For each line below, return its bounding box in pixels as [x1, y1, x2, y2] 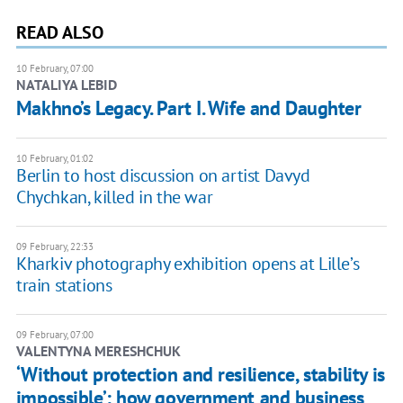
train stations [15, 273, 112, 298]
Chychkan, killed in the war [15, 185, 213, 210]
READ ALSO [15, 21, 103, 45]
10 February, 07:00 [15, 62, 94, 76]
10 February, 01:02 [15, 152, 94, 166]
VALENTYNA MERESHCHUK [15, 342, 181, 361]
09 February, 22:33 [15, 240, 94, 254]
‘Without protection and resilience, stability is [15, 362, 385, 388]
